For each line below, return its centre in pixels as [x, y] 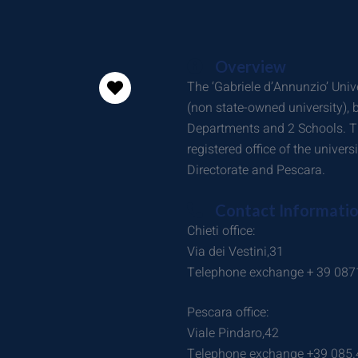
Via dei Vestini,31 [235, 252]
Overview [251, 66]
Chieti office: [221, 231]
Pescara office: [228, 312]
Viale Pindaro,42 [233, 333]
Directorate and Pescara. [256, 170]
